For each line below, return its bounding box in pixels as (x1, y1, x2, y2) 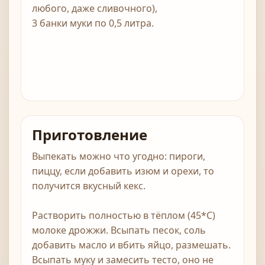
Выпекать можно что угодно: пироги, (32, 150, 205, 163)
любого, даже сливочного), (32, 2, 157, 15)
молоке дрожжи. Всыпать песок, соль (32, 224, 206, 237)
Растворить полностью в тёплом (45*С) (32, 209, 215, 222)
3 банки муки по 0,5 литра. (32, 17, 154, 30)
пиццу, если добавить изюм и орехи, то (32, 164, 214, 178)
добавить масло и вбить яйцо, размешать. (32, 238, 231, 252)
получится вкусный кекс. (32, 179, 146, 193)
